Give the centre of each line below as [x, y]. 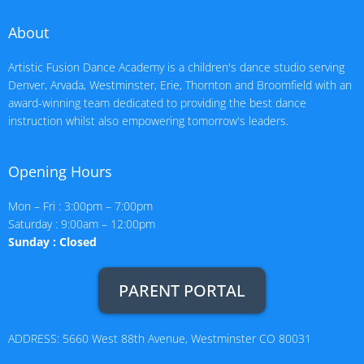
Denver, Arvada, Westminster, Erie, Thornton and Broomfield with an [180, 85]
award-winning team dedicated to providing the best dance [157, 103]
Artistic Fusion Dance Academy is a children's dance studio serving [176, 67]
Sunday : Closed [52, 242]
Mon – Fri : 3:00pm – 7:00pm [80, 206]
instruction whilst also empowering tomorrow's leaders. [148, 121]
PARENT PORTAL [182, 291]
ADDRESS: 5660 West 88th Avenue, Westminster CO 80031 [160, 339]
